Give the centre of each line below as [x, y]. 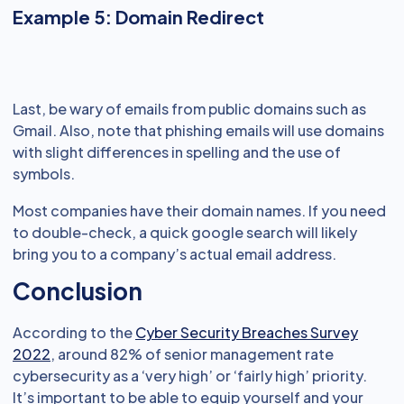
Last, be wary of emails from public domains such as [189, 109]
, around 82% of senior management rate [192, 354]
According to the [74, 333]
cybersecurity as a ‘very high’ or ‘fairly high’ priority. [190, 376]
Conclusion [78, 291]
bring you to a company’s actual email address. [174, 254]
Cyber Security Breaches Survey [247, 333]
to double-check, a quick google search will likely [185, 233]
